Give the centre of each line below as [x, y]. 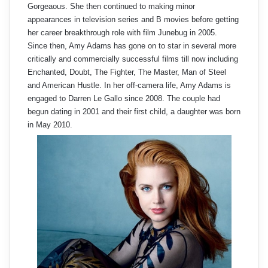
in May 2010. [50, 124]
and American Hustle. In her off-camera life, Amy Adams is [129, 85]
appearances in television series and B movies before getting [133, 19]
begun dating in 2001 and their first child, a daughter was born [134, 111]
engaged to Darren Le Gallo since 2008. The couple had [124, 98]
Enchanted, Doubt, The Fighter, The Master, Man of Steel [127, 72]
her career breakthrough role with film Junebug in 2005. [122, 32]
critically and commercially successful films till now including [133, 59]
